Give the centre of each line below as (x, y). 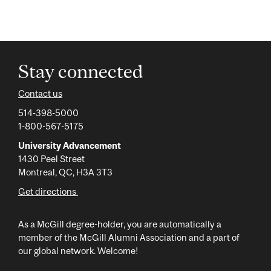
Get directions (48, 191)
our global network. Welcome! (78, 251)
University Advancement (70, 145)
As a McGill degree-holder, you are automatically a (120, 224)
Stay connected (81, 71)
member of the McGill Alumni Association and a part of (129, 237)
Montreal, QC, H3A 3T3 (65, 172)
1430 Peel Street (51, 159)
